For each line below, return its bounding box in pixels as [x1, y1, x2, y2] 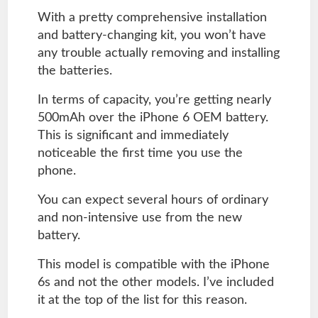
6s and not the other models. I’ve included [37, 275, 274, 289]
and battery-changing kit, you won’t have [37, 28, 266, 42]
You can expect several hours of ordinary [37, 193, 268, 207]
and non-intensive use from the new [37, 211, 242, 224]
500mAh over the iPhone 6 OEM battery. [37, 111, 268, 124]
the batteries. [37, 64, 112, 77]
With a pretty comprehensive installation [37, 11, 267, 24]
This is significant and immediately [37, 128, 229, 142]
